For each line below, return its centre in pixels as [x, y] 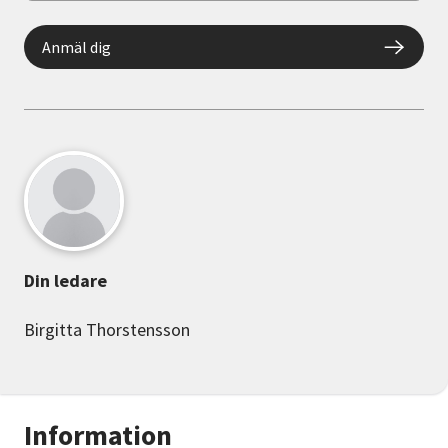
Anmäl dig [76, 47]
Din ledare [65, 281]
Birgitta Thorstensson [107, 330]
